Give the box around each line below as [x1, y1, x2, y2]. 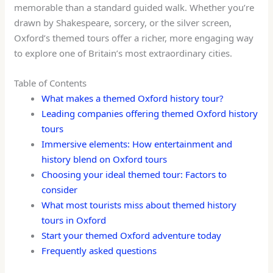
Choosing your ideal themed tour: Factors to [41, 168, 227, 181]
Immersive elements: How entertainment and [41, 138, 233, 151]
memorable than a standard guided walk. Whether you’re [14, 1, 255, 14]
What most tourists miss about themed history [41, 199, 237, 211]
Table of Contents [14, 77, 87, 90]
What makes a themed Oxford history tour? [41, 92, 224, 105]
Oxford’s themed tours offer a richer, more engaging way [14, 32, 254, 44]
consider [41, 183, 78, 196]
